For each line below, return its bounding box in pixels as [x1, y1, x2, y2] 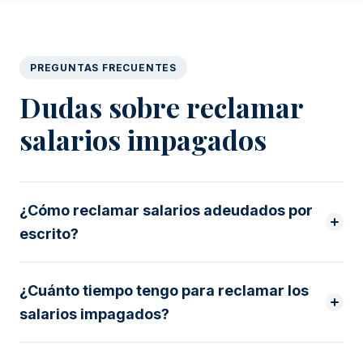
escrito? [19, 224, 79, 242]
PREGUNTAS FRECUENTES [30, 61, 177, 74]
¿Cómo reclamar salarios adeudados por [19, 201, 313, 219]
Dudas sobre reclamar [19, 88, 303, 126]
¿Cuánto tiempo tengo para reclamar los [19, 281, 309, 299]
